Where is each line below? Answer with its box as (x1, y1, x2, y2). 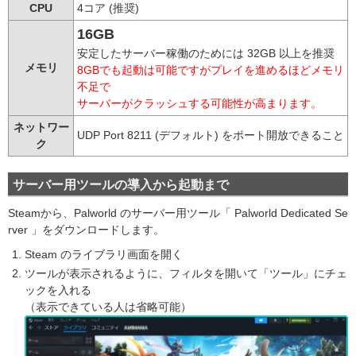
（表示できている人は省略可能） (25, 300, 192, 313)
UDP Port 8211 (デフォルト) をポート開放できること (77, 128, 344, 141)
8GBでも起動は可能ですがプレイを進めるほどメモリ (77, 63, 344, 76)
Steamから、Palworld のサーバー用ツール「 (8, 206, 234, 219)
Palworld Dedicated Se (234, 206, 348, 219)
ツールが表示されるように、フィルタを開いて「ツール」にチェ (25, 266, 347, 280)
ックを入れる (25, 283, 91, 296)
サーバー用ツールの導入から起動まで (13, 177, 229, 192)
